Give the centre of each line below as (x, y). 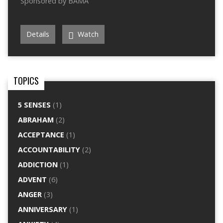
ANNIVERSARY (42, 210)
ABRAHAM (36, 120)
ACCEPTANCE (41, 135)
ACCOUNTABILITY (49, 150)
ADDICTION (38, 165)
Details (38, 34)
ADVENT (32, 180)
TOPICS (26, 81)
